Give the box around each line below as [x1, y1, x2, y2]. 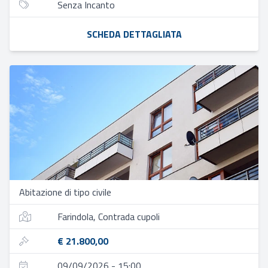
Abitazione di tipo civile [19, 185, 111, 199]
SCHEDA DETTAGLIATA [86, 27, 182, 41]
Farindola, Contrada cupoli [57, 209, 160, 224]
